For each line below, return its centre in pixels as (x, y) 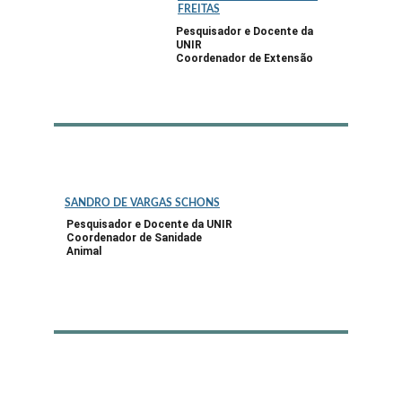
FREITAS (199, 9)
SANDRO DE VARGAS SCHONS (142, 203)
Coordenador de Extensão (246, 58)
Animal (84, 251)
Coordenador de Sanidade (135, 238)
